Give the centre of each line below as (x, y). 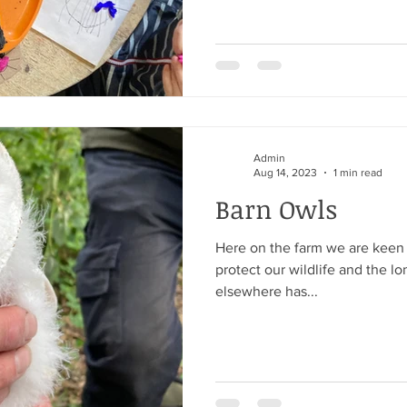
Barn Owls (276, 208)
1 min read (358, 173)
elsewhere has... (267, 291)
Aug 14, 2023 (285, 173)
